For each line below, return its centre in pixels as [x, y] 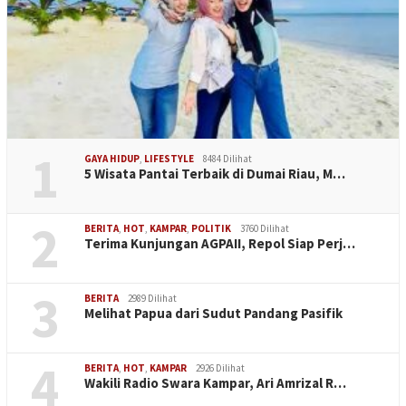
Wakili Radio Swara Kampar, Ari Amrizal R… [215, 382]
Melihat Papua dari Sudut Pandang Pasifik [213, 313]
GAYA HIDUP [112, 158]
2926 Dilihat [220, 367]
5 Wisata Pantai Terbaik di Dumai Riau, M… [215, 173]
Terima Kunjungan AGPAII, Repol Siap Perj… [220, 243]
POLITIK [211, 228]
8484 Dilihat [227, 158]
